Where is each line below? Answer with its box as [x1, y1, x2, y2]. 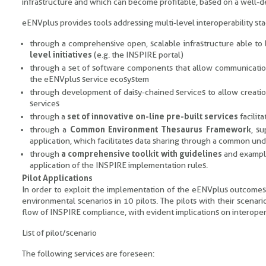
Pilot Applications [22, 173, 93, 183]
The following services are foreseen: [22, 249, 154, 258]
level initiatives [30, 50, 92, 59]
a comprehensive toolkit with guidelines [61, 149, 222, 159]
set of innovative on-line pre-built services [67, 112, 238, 121]
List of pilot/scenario [22, 228, 97, 237]
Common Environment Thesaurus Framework [69, 125, 251, 134]
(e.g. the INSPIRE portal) [92, 50, 183, 59]
